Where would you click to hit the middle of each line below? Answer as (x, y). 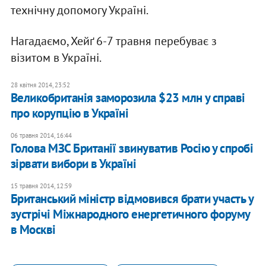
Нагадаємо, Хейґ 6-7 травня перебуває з (113, 41)
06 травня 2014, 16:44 (41, 136)
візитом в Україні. (56, 58)
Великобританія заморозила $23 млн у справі (128, 98)
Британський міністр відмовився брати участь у (132, 199)
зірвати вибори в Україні (73, 164)
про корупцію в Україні (69, 113)
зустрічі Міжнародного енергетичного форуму (130, 214)
